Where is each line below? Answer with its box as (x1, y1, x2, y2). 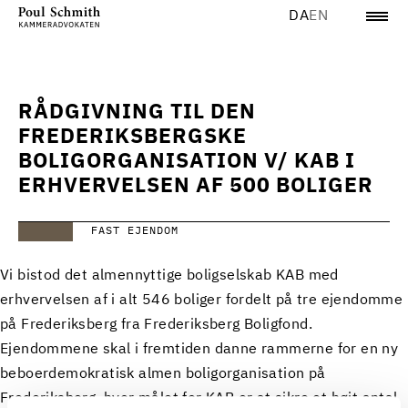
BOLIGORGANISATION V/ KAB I (18, 151, 355, 172)
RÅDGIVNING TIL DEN (18, 102, 256, 123)
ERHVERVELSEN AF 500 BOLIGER (18, 176, 373, 197)
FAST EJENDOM (91, 226, 178, 237)
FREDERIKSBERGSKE (18, 127, 247, 148)
